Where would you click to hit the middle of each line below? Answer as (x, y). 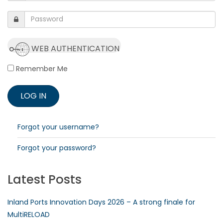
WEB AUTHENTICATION (75, 49)
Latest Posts (45, 179)
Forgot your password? (57, 148)
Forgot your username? (58, 127)
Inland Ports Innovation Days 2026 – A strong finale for (101, 202)
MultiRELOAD (29, 214)
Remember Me (41, 68)
